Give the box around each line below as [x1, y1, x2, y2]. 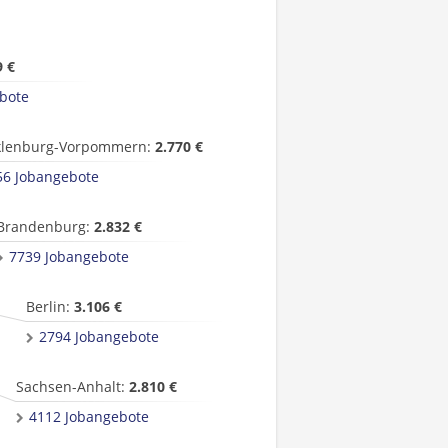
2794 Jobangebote [39, 327, 159, 346]
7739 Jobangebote [9, 247, 129, 266]
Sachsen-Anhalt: [16, 377, 129, 396]
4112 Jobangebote [29, 407, 149, 426]
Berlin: [26, 297, 74, 316]
